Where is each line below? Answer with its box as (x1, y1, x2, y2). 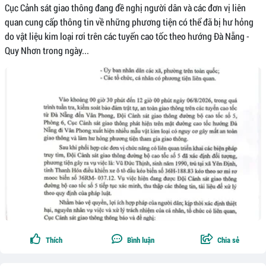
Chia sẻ (217, 235, 239, 245)
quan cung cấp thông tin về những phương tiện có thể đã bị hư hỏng (5, 15, 254, 28)
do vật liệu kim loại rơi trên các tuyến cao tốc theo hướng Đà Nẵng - (5, 29, 249, 42)
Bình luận (127, 235, 154, 245)
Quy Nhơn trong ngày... (5, 43, 89, 56)
